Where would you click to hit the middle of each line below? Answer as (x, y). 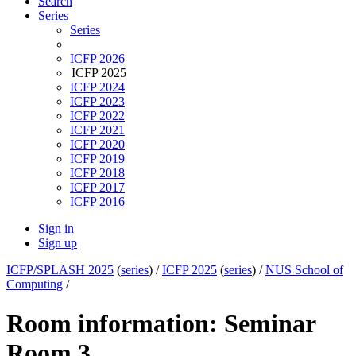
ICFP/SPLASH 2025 (60, 270)
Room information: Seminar (161, 323)
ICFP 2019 (97, 159)
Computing (35, 284)
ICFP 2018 (97, 173)
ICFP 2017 (97, 188)
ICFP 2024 (97, 87)
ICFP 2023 (97, 102)
